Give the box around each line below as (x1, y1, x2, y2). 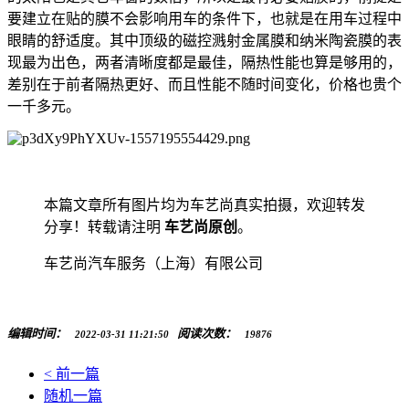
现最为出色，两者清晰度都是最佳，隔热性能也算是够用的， (7, 55, 402, 71)
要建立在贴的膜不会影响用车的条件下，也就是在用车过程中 (7, 11, 402, 27)
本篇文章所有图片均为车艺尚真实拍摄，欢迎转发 (44, 197, 365, 214)
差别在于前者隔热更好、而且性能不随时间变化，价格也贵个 (7, 77, 402, 93)
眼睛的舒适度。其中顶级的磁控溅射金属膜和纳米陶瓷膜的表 (7, 33, 402, 49)
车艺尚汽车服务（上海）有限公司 (44, 256, 263, 272)
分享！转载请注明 (44, 219, 164, 236)
